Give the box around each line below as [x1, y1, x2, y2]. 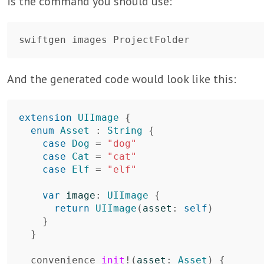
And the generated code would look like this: [7, 71, 236, 87]
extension [19, 112, 72, 123]
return [54, 203, 90, 214]
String [107, 125, 143, 136]
